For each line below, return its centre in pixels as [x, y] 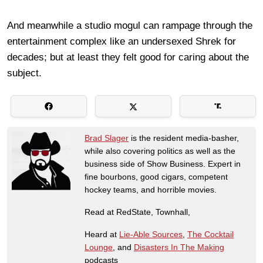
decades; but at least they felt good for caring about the [128, 57]
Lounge [99, 247]
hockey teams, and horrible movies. [151, 189]
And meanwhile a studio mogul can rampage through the [130, 25]
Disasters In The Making [179, 247]
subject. [24, 73]
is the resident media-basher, [184, 138]
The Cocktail [210, 234]
